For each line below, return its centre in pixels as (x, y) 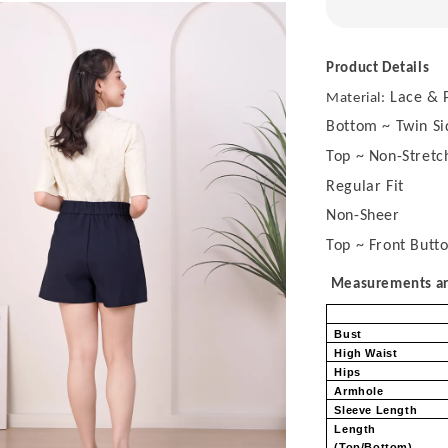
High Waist (367, 352)
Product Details (378, 68)
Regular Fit (365, 186)
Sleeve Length (377, 409)
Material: (356, 98)
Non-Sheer (363, 216)
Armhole (361, 390)
